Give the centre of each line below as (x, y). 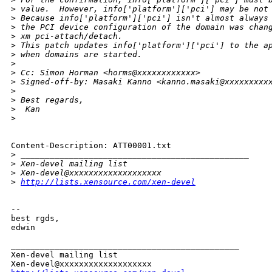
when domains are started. (79, 55)
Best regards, (50, 100)
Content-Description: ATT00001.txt (91, 146)
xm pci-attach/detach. (72, 36)
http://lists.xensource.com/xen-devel (108, 182)
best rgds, (35, 219)
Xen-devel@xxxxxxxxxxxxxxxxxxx (89, 173)
